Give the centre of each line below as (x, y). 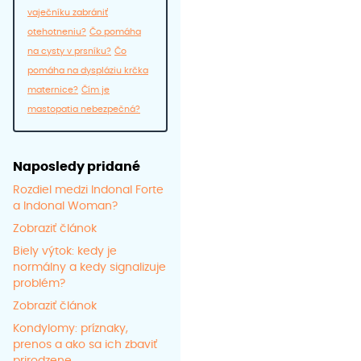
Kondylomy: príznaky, (71, 329)
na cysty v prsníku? (69, 52)
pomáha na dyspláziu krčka (88, 71)
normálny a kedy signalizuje (89, 268)
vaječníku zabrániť (68, 13)
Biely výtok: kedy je (65, 252)
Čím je (95, 90)
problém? (39, 284)
